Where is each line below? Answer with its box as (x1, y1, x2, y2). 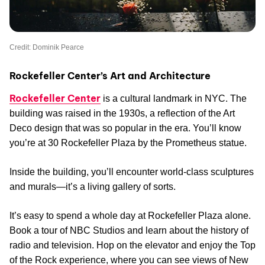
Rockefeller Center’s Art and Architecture (9, 70, 211, 82)
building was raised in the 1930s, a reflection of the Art (9, 108, 235, 119)
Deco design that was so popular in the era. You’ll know (9, 123, 241, 134)
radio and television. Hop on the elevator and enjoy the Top (9, 240, 256, 251)
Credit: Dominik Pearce (9, 43, 84, 52)
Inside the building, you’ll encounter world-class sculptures (9, 167, 254, 177)
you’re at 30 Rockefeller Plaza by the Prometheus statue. (9, 138, 247, 148)
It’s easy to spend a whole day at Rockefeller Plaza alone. (9, 211, 251, 221)
